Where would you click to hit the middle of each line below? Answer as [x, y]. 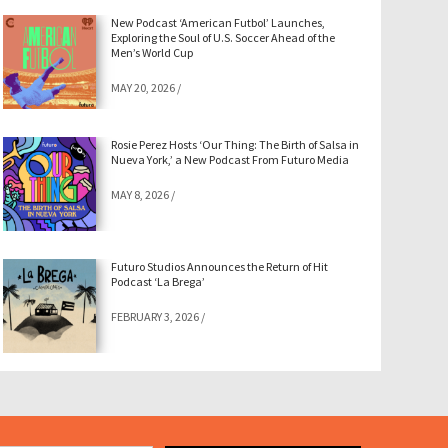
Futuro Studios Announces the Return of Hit [220, 266]
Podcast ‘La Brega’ [158, 281]
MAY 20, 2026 [143, 87]
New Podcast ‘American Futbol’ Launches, [218, 22]
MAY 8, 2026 [140, 194]
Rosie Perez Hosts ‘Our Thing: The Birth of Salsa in [235, 144]
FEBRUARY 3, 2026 [155, 316]
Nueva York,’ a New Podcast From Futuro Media [230, 159]
